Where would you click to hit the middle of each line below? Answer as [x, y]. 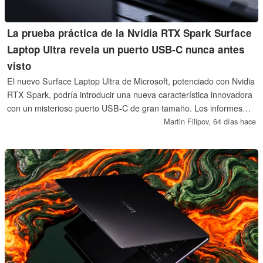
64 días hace [234, 121]
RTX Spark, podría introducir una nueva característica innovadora [130, 94]
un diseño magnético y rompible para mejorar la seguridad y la [124, 135]
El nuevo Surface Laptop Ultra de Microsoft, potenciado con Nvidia [131, 81]
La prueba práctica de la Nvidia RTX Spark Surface [130, 33]
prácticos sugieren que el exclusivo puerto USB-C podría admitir [127, 121]
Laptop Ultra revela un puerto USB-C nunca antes [126, 49]
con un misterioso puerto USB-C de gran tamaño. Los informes [125, 108]
